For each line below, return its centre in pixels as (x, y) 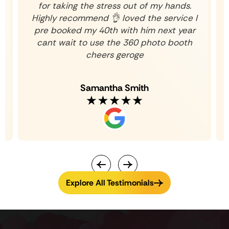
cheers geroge (114, 55)
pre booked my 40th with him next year (114, 30)
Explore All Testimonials (110, 182)
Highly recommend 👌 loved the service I (114, 18)
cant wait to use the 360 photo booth (114, 43)
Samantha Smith (114, 88)
